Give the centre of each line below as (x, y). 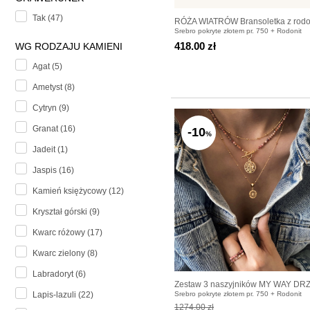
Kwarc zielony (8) (65, 254)
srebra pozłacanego (212, 34)
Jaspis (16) (53, 171)
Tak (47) (48, 18)
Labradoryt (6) (59, 274)
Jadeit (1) (50, 150)
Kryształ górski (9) (66, 212)
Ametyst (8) (54, 88)
